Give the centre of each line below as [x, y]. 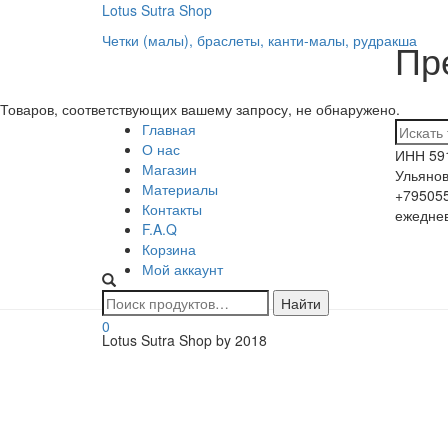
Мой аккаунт [182, 269]
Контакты [172, 209]
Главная [169, 129]
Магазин [169, 169]
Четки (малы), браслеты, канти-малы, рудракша [259, 40]
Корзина [169, 249]
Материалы [180, 189]
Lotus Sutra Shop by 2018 [184, 340]
